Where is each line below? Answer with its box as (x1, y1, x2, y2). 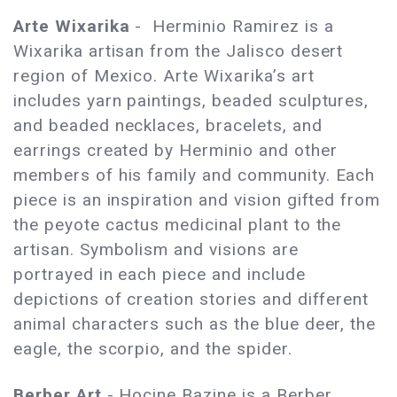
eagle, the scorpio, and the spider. (13, 339, 298, 360)
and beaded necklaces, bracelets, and (13, 115, 323, 136)
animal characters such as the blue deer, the (13, 314, 377, 335)
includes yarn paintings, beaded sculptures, (13, 90, 370, 112)
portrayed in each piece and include (13, 264, 306, 285)
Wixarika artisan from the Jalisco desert (13, 41, 344, 62)
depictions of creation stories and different (13, 289, 370, 310)
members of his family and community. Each (13, 165, 376, 186)
